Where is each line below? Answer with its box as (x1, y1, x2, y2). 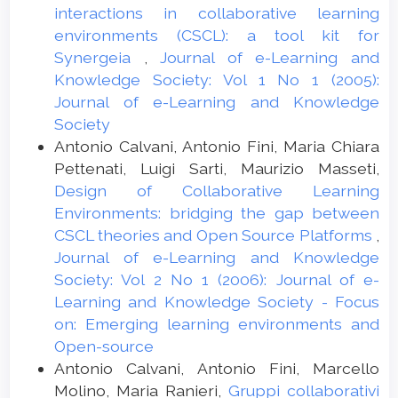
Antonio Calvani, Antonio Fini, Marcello (54, 358, 379, 378)
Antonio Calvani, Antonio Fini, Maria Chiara (54, 136, 379, 155)
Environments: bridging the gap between (54, 203, 379, 222)
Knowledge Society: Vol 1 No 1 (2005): (54, 69, 379, 89)
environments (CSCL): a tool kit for (54, 25, 379, 44)
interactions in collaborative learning (54, 3, 379, 22)
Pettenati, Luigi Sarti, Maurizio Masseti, (54, 158, 379, 178)
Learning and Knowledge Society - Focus (54, 291, 379, 311)
